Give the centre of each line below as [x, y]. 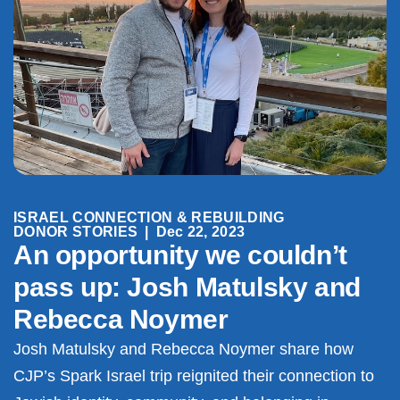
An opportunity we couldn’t [180, 255]
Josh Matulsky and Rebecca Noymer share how [183, 350]
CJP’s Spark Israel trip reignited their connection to [194, 376]
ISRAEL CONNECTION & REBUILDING [149, 218]
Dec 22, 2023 [200, 232]
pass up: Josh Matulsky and [187, 287]
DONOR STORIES [76, 232]
